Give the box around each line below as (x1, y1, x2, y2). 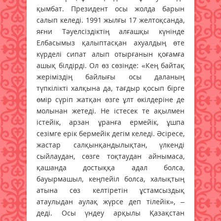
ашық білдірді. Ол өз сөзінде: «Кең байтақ (37, 60, 184, 70)
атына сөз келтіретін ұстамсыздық (37, 185, 184, 195)
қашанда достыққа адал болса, (37, 162, 184, 172)
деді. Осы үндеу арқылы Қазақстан (37, 208, 184, 218)
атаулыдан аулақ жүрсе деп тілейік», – (37, 196, 184, 206)
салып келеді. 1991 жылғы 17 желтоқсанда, (37, 15, 184, 25)
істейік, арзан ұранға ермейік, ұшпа (37, 117, 184, 127)
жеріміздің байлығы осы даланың (37, 72, 184, 81)
